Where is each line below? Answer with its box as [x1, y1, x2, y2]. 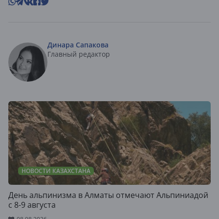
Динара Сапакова [47, 40, 109, 50]
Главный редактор [47, 49, 110, 59]
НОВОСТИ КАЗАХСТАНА [22, 167, 90, 175]
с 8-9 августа [8, 199, 56, 211]
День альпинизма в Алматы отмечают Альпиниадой [8, 190, 208, 201]
